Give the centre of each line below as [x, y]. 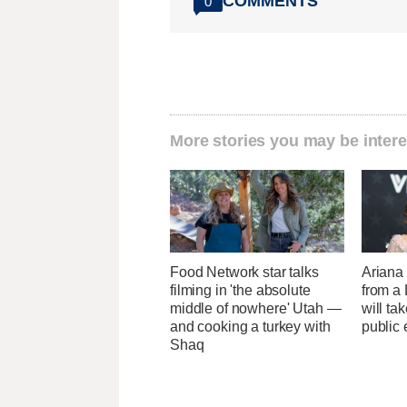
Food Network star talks [244, 272]
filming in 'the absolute [240, 290]
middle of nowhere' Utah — [256, 308]
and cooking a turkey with [250, 326]
